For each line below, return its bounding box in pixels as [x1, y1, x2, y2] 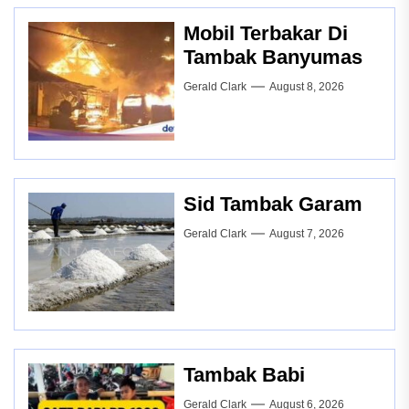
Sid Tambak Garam [184, 192, 362, 215]
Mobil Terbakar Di [184, 21, 348, 45]
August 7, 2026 [269, 226, 344, 240]
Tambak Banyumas [184, 45, 362, 68]
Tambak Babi [184, 362, 305, 386]
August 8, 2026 [269, 79, 344, 93]
